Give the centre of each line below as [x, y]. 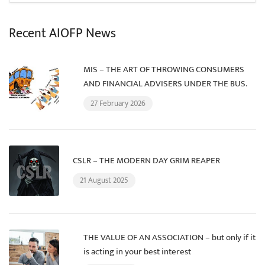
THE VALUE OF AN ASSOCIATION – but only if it [169, 238]
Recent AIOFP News [62, 34]
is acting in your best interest [137, 252]
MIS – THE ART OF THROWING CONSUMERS [164, 70]
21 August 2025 [104, 181]
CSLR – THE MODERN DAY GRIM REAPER [146, 161]
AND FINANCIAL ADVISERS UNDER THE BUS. [165, 84]
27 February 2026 [118, 104]
